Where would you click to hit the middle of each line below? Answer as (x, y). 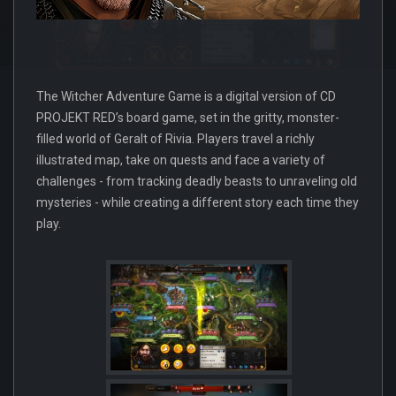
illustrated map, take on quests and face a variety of (181, 160)
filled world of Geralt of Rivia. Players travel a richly (175, 138)
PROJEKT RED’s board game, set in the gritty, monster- (188, 117)
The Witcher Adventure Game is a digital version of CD (186, 96)
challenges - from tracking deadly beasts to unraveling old (197, 181)
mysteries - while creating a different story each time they (198, 202)
